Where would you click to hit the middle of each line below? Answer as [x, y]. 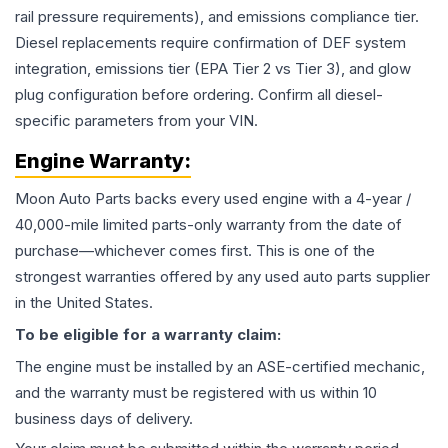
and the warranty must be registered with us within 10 [196, 392]
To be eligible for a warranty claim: [148, 334]
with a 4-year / [359, 198]
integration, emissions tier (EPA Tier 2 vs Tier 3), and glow [213, 68]
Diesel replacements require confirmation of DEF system [210, 42]
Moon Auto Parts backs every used [138, 198]
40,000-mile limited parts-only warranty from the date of [208, 224]
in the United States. [84, 302]
